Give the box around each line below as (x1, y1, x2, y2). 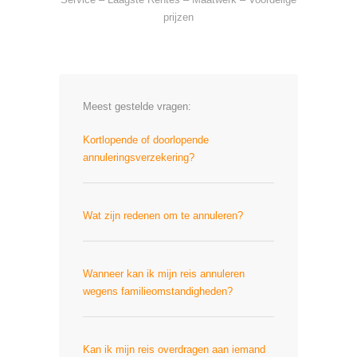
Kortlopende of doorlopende (83, 134, 209, 146)
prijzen (163, 11, 194, 23)
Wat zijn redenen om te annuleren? (83, 210, 243, 222)
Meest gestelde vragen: (83, 100, 191, 112)
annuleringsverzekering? (83, 151, 194, 163)
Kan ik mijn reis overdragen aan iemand (83, 343, 265, 355)
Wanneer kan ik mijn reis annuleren (83, 268, 245, 280)
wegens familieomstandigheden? (83, 285, 233, 297)
